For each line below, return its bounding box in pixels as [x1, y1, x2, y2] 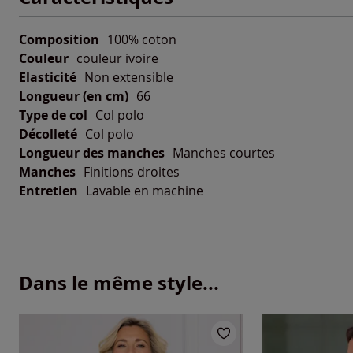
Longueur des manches [19, 143, 165, 162]
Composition [19, 30, 99, 48]
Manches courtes [173, 143, 275, 162]
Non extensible [84, 68, 173, 86]
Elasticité [19, 68, 76, 86]
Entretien [19, 181, 78, 199]
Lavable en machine [86, 181, 203, 199]
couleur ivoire [76, 49, 158, 67]
